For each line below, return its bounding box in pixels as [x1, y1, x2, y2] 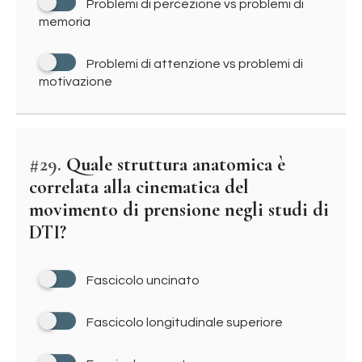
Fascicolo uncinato [86, 274, 200, 287]
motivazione [39, 75, 112, 88]
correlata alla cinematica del [29, 175, 249, 199]
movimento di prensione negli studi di [29, 198, 329, 221]
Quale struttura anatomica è [61, 153, 285, 176]
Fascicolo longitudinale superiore [86, 316, 283, 329]
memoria [39, 15, 90, 28]
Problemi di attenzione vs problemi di [86, 57, 303, 70]
